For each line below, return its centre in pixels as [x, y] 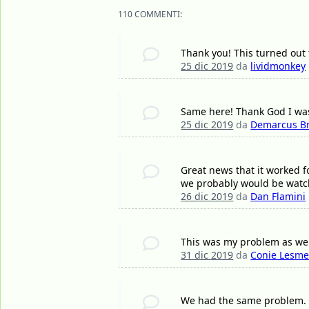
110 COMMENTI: [150, 14]
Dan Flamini [278, 197]
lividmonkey [278, 66]
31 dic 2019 [207, 255]
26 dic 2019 [207, 197]
